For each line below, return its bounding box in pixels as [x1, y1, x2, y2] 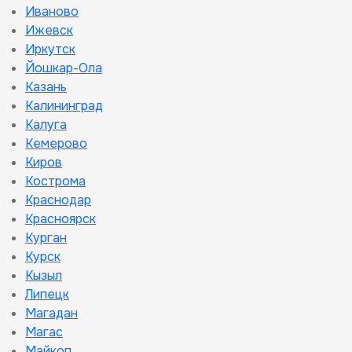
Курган [25, 229, 67, 246]
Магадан [25, 305, 78, 321]
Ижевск [25, 22, 73, 38]
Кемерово [25, 135, 87, 152]
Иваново [25, 3, 79, 20]
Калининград [25, 97, 103, 114]
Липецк [25, 286, 69, 302]
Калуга [25, 116, 67, 133]
